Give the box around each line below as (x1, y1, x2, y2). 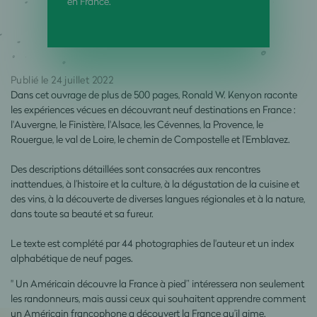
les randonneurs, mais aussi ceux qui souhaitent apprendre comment (11, 291, 306, 305)
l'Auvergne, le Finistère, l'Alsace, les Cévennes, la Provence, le (11, 117, 263, 131)
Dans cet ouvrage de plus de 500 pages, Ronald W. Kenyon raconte (11, 87, 297, 101)
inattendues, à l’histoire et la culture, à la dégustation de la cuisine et (11, 176, 299, 190)
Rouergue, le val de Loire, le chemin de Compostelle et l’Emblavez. (11, 132, 290, 146)
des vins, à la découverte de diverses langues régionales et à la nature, (11, 191, 305, 205)
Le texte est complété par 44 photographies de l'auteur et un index (11, 236, 294, 250)
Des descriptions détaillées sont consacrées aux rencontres (11, 161, 260, 175)
